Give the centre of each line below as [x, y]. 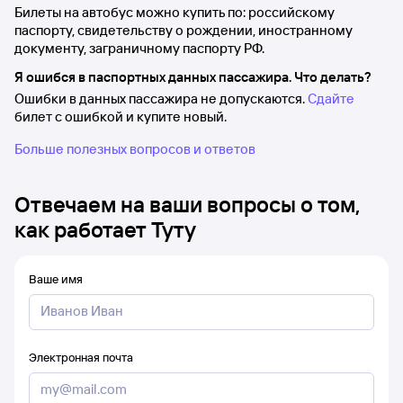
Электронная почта [81, 357]
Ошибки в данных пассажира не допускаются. [161, 99]
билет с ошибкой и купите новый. [121, 116]
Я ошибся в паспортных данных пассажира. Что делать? [193, 77]
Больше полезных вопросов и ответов [135, 149]
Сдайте [331, 99]
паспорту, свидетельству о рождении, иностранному [184, 30]
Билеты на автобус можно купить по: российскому [175, 12]
